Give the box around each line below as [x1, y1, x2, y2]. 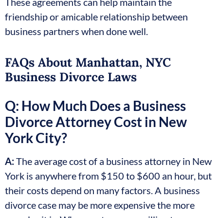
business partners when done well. [5, 25, 148, 37]
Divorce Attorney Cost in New [5, 113, 187, 130]
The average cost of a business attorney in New [14, 155, 212, 167]
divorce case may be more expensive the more [5, 199, 195, 211]
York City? [5, 129, 67, 146]
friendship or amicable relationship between [5, 10, 188, 22]
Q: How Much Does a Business [5, 97, 186, 114]
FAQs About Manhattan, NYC [5, 54, 171, 71]
